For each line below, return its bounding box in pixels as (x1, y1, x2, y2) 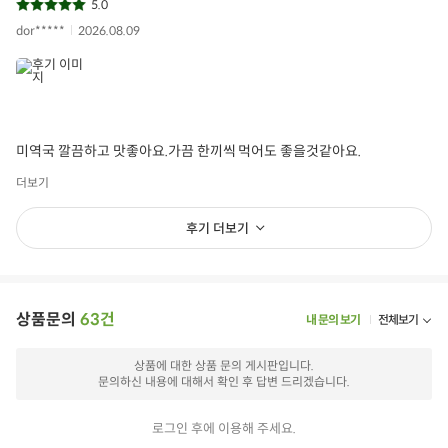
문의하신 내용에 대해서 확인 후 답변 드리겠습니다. (98, 374, 350, 390)
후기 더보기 (186, 220, 249, 238)
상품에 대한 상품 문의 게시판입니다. (134, 358, 314, 374)
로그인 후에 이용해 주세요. (152, 420, 296, 438)
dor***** (16, 22, 65, 38)
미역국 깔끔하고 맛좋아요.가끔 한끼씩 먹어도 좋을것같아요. (16, 141, 362, 160)
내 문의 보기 (306, 312, 361, 328)
